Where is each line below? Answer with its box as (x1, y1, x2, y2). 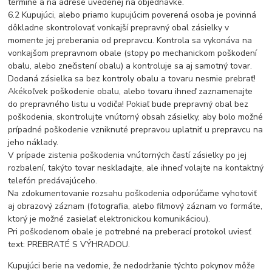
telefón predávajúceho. (8, 175, 100, 187)
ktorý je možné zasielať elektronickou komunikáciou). (8, 213, 211, 225)
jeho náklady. (8, 137, 61, 149)
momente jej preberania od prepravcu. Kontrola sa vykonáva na (8, 35, 253, 47)
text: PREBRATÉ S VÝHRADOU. (8, 239, 131, 251)
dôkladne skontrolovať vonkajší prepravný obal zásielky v (8, 22, 229, 34)
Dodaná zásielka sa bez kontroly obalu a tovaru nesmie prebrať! (8, 73, 256, 85)
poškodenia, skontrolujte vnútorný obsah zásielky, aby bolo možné (8, 111, 263, 123)
